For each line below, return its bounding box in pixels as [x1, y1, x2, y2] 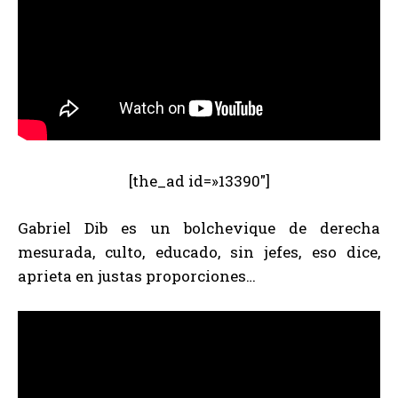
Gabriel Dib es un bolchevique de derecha [18, 218, 380, 239]
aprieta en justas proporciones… [18, 266, 256, 287]
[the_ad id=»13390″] [128, 171, 270, 192]
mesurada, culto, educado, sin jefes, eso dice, [18, 242, 380, 263]
